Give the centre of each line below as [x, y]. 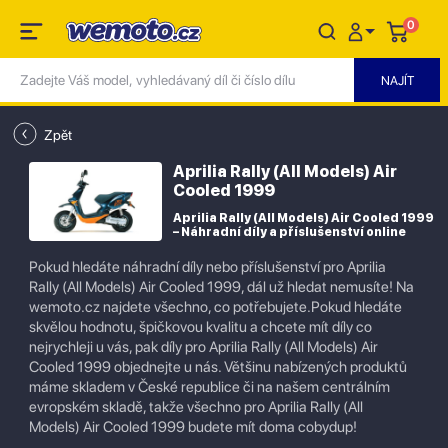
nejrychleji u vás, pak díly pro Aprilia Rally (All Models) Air [203, 347]
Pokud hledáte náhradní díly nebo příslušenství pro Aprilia [207, 267]
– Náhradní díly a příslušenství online [289, 232]
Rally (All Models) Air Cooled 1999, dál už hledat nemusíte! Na [221, 287]
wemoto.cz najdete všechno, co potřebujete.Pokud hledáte [215, 307]
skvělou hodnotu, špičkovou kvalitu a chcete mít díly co [200, 327]
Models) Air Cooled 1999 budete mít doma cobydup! [193, 427]
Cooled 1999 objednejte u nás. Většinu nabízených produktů [218, 367]
